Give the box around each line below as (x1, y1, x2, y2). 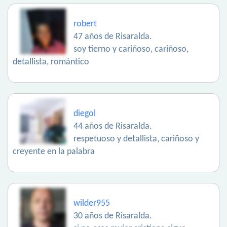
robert (73, 19, 97, 29)
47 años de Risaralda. (73, 32, 152, 42)
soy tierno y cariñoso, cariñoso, (73, 45, 188, 55)
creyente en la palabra (13, 147, 95, 157)
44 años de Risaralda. (73, 122, 152, 132)
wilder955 (73, 199, 110, 209)
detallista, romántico (13, 57, 89, 67)
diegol (73, 109, 96, 119)
